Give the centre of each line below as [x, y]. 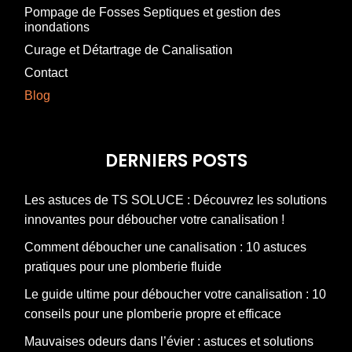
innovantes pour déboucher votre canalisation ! [154, 220]
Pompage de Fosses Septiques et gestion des [152, 13]
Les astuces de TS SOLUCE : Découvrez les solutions [176, 200]
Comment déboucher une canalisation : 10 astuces [165, 247]
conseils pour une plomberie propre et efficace [153, 314]
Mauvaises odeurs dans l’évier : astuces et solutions [169, 342]
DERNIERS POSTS [176, 161]
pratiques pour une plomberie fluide [123, 267]
